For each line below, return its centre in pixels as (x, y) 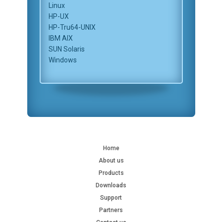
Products (111, 173)
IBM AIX (60, 38)
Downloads (111, 185)
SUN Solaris (66, 49)
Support (111, 198)
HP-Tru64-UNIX (72, 27)
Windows (62, 60)
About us (111, 161)
